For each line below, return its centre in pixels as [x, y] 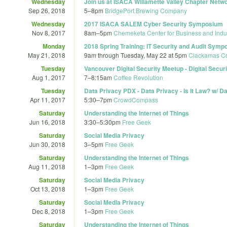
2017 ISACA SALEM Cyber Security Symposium [154, 24]
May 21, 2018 [47, 55]
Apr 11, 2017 [48, 99]
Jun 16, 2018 [47, 122]
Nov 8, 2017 [49, 32]
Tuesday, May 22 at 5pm [154, 55]
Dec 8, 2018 [49, 211]
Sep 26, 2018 [47, 10]
